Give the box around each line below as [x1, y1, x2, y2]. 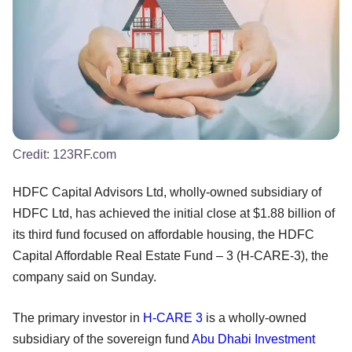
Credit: [13, 147, 53, 161]
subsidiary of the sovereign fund [13, 332, 192, 346]
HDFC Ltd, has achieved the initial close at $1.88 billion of [13, 206, 335, 220]
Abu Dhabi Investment [192, 332, 315, 346]
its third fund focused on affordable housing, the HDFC [13, 227, 314, 241]
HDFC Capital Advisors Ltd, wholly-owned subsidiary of [13, 185, 321, 199]
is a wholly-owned [203, 310, 306, 324]
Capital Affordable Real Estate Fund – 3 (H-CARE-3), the [13, 248, 328, 262]
